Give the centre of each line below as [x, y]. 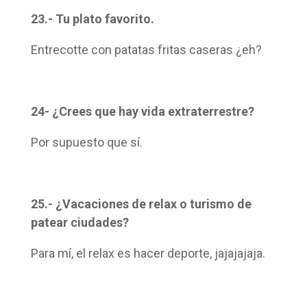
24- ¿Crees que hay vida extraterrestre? [142, 112]
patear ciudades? [79, 223]
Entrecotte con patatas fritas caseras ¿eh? [146, 50]
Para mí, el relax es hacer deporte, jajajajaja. [148, 254]
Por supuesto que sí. [86, 143]
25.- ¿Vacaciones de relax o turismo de [141, 204]
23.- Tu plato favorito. [92, 19]
